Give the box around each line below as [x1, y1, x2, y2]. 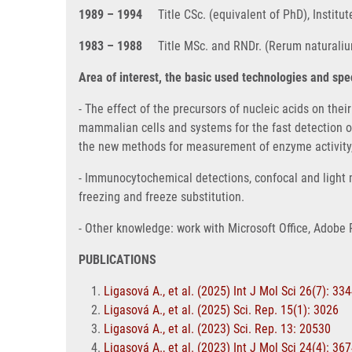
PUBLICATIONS [79, 252, 156, 267]
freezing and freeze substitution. [79, 189, 244, 204]
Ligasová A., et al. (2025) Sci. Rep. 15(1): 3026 [104, 302, 339, 317]
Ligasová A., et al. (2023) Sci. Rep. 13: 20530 [104, 321, 331, 336]
